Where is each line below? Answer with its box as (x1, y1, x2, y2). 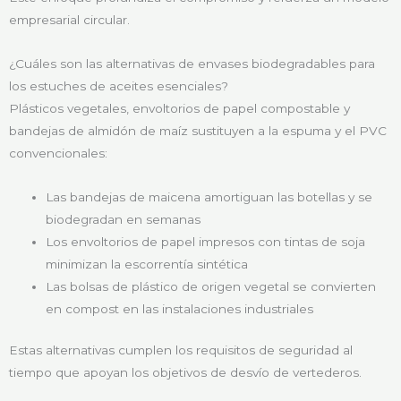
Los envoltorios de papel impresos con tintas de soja (46, 235, 366, 250)
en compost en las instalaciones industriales (46, 302, 314, 317)
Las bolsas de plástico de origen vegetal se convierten (46, 279, 377, 294)
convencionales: (9, 146, 107, 161)
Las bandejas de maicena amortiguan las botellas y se (46, 190, 373, 205)
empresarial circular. (9, 13, 130, 28)
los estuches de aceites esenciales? (9, 79, 228, 94)
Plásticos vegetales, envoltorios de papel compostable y (9, 101, 350, 116)
